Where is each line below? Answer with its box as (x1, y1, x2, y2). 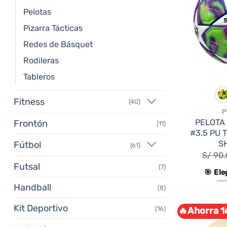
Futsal (14, 161, 40, 173)
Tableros (23, 71, 55, 82)
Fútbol (14, 139, 41, 151)
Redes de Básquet (23, 39, 93, 49)
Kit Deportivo (14, 203, 68, 214)
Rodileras (23, 55, 59, 65)
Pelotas (23, 7, 51, 17)
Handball (14, 182, 51, 194)
